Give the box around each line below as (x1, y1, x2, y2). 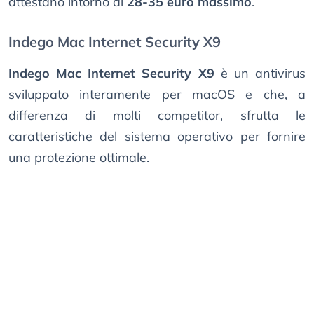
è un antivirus (214, 65, 306, 82)
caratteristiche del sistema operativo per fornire (8, 128, 306, 145)
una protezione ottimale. (8, 149, 149, 166)
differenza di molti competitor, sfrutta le (8, 107, 306, 124)
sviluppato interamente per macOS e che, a (8, 86, 306, 103)
